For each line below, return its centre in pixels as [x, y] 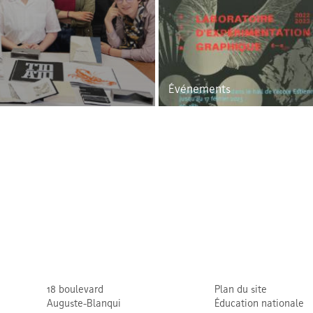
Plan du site [240, 290]
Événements [199, 90]
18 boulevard [75, 290]
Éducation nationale [259, 304]
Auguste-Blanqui [83, 304]
